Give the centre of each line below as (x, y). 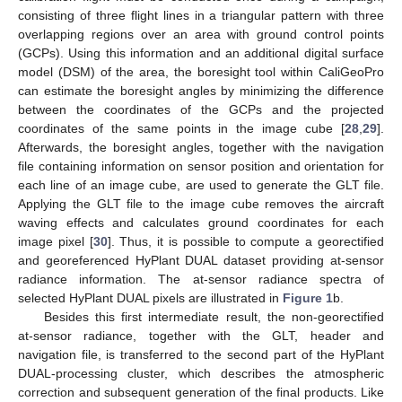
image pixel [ (56, 241)
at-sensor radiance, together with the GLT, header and (201, 335)
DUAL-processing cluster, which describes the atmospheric (201, 373)
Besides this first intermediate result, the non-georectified (214, 316)
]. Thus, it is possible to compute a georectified (246, 241)
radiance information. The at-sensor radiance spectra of (201, 279)
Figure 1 (308, 297)
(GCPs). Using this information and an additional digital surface (201, 52)
